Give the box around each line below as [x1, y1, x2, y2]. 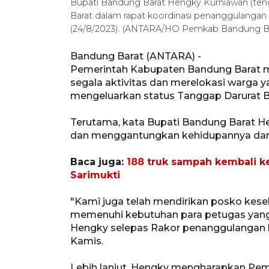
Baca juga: [70, 156, 127, 168]
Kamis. [70, 235, 103, 247]
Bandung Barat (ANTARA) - [70, 50, 201, 62]
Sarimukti [70, 169, 120, 181]
